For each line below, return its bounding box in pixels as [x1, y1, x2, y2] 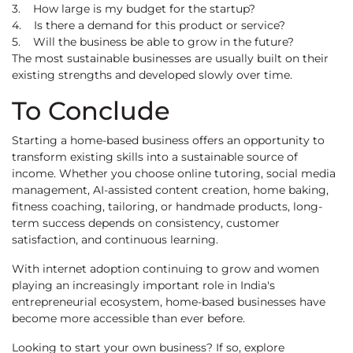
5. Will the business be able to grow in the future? [12, 35, 294, 50]
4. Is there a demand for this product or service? [12, 18, 285, 33]
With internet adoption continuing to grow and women [12, 262, 319, 277]
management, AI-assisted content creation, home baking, [12, 183, 329, 198]
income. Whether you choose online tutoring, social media [12, 166, 336, 181]
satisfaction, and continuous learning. [12, 232, 218, 247]
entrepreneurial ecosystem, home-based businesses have [12, 295, 325, 310]
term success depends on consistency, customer [12, 216, 280, 231]
